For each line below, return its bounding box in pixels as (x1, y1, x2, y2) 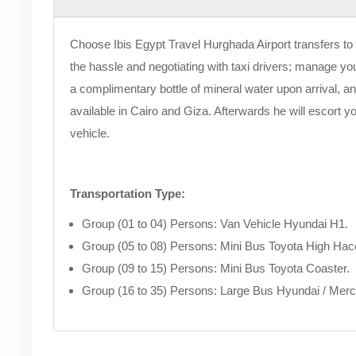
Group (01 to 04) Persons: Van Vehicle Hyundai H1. (82, 217, 348, 230)
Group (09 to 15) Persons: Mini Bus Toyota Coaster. (82, 261, 350, 275)
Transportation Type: (70, 187, 185, 200)
